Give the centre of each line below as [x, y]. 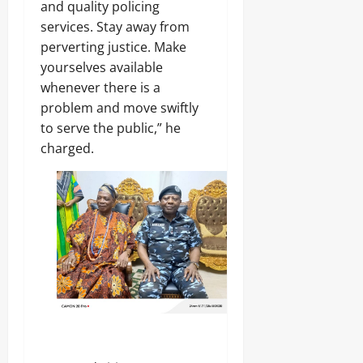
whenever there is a [100, 88]
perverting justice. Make [113, 47]
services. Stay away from [115, 27]
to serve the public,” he [111, 128]
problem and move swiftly [120, 108]
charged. [67, 149]
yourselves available [102, 68]
